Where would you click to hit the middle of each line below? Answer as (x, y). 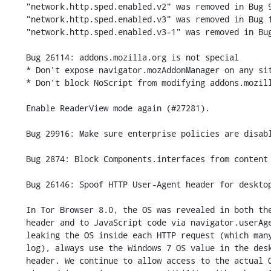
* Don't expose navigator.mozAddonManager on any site (16, 70)
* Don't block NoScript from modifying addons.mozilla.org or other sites (16, 83)
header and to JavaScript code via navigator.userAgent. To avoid (16, 222)
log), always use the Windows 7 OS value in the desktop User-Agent (16, 248)
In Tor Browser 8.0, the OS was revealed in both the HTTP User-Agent (16, 210)
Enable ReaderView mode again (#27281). (16, 108)
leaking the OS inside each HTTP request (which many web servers (16, 235)
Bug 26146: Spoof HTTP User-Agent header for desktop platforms (16, 184)
